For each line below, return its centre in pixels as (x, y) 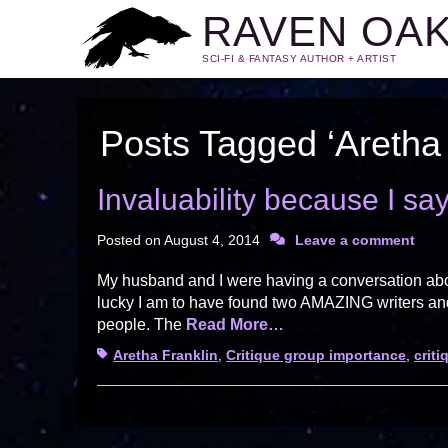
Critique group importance (316, 355)
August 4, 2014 (212, 240)
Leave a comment (355, 240)
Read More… (235, 324)
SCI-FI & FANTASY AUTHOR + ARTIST (299, 58)
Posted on (130, 240)
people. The (141, 324)
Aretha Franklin (165, 355)
